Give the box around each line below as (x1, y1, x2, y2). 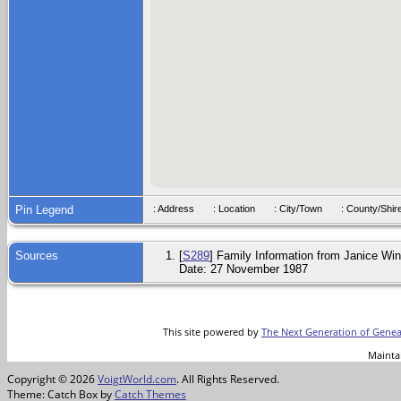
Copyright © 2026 (7, 371, 98, 388)
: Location (210, 203, 271, 215)
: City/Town (271, 203, 338, 215)
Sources (15, 249, 62, 263)
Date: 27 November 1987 (179, 262, 308, 277)
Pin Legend (15, 203, 73, 218)
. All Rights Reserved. (176, 371, 279, 388)
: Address (150, 203, 210, 215)
